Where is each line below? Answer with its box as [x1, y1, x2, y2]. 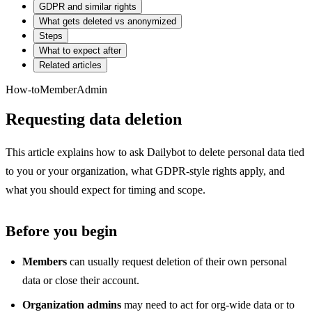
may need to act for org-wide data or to [121, 298, 295, 311]
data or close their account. [22, 274, 139, 286]
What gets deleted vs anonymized [39, 16, 176, 26]
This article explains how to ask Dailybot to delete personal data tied [6, 146, 304, 158]
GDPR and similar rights [39, 1, 136, 12]
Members [22, 255, 67, 267]
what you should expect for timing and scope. [6, 183, 205, 196]
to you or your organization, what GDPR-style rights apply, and [6, 164, 285, 177]
